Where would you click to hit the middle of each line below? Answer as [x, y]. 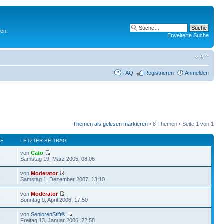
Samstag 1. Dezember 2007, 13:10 [63, 179]
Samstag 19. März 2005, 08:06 [58, 159]
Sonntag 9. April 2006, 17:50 [54, 200]
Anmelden [197, 73]
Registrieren [159, 73]
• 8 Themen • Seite [172, 124]
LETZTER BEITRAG [44, 140]
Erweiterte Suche [188, 35]
